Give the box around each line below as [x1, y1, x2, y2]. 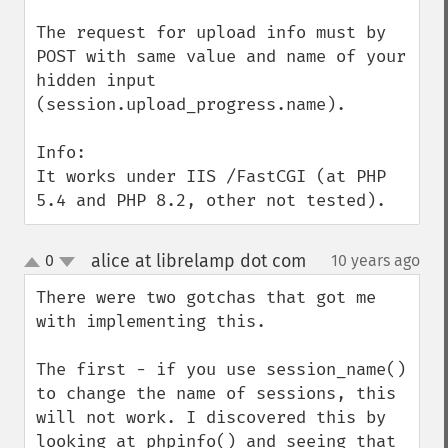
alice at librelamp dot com [90, 250, 306, 272]
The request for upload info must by [36, 22, 386, 43]
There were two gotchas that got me [36, 287, 376, 308]
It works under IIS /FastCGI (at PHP [36, 166, 386, 187]
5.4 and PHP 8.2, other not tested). [36, 190, 386, 211]
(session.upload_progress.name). [36, 94, 346, 115]
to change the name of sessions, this [36, 383, 396, 404]
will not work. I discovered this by [36, 407, 386, 428]
